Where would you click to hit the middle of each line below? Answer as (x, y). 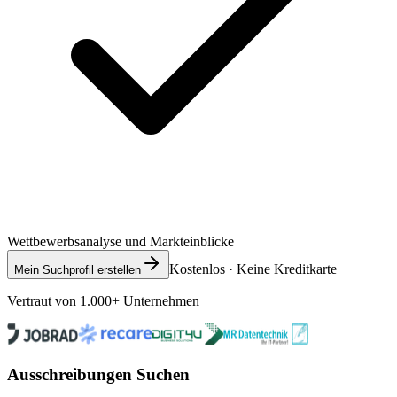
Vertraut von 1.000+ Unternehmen (103, 300)
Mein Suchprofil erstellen (78, 269)
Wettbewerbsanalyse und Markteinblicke (121, 241)
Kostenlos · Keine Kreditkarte (253, 269)
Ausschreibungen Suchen (98, 374)
